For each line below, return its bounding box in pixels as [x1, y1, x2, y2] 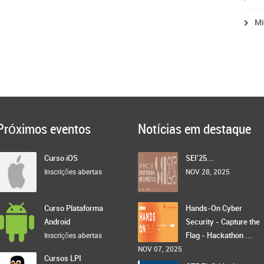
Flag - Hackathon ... [186, 232, 252, 240]
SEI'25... [186, 154, 214, 163]
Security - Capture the [186, 218, 260, 226]
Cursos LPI [44, 255, 81, 263]
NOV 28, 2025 [186, 169, 230, 176]
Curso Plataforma [44, 204, 103, 213]
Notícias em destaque [138, 123, 251, 137]
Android [44, 218, 70, 226]
